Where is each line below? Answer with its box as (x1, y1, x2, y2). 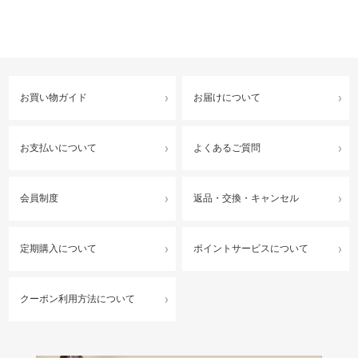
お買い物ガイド (20, 92, 88, 104)
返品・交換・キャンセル (193, 193, 299, 205)
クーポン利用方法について (20, 293, 136, 305)
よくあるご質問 (193, 142, 261, 154)
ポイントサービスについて (193, 243, 308, 255)
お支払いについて (20, 142, 97, 154)
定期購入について (20, 243, 97, 255)
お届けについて (193, 92, 261, 104)
